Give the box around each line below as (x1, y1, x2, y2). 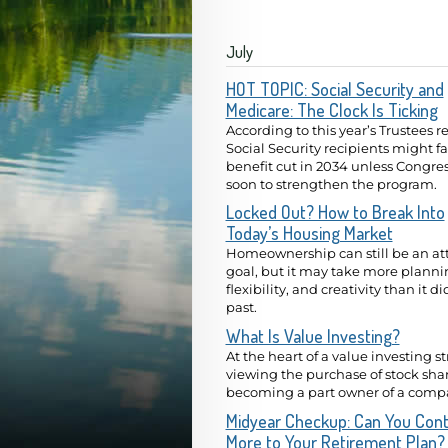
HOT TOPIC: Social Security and (225, 77, 444, 100)
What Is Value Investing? (225, 325, 400, 347)
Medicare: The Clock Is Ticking (225, 98, 438, 121)
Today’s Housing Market (225, 222, 393, 245)
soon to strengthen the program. (225, 175, 437, 192)
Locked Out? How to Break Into (225, 201, 445, 224)
